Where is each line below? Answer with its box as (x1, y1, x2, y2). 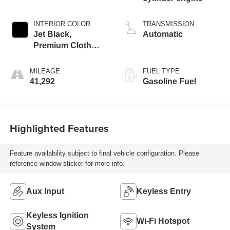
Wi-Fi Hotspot (137, 216, 189, 225)
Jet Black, (33, 29, 71, 39)
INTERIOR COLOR (33, 20, 90, 28)
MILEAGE (29, 67, 60, 75)
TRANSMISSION (143, 20, 194, 28)
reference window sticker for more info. (9, 159, 125, 167)
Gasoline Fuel (143, 76, 196, 86)
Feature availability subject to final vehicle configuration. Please (9, 149, 199, 157)
